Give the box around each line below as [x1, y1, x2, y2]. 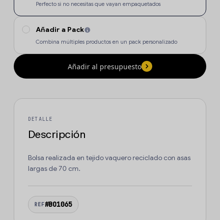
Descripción [28, 128, 85, 141]
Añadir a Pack [36, 25, 84, 34]
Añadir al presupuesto [68, 61, 141, 71]
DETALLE [28, 116, 53, 123]
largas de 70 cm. [28, 164, 81, 173]
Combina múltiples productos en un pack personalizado [36, 38, 177, 46]
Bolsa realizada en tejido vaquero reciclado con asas [28, 153, 191, 163]
